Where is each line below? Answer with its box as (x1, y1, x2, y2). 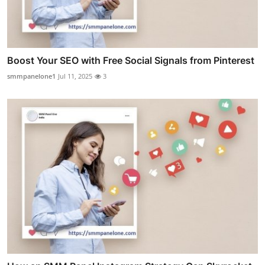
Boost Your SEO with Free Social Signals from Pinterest (7, 54, 254, 66)
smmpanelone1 (7, 71, 56, 80)
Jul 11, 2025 (58, 71, 92, 80)
